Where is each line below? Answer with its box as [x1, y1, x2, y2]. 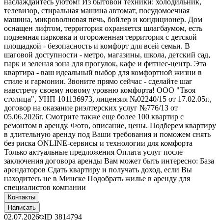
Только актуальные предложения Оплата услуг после [4, 147, 183, 156]
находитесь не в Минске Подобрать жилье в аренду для [4, 174, 190, 183]
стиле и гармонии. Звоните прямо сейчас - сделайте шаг [4, 77, 192, 85]
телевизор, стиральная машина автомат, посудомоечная [4, 6, 190, 15]
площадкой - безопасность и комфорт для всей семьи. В [4, 41, 190, 50]
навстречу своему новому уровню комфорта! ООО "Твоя [4, 85, 195, 94]
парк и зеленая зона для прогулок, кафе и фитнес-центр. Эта [4, 59, 206, 68]
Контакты [8, 193, 35, 201]
